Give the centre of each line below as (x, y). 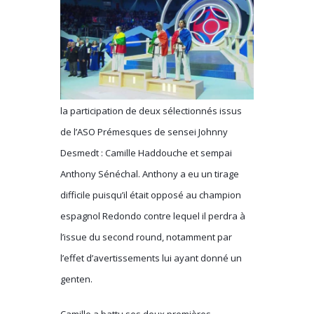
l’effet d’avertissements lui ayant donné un (151, 258)
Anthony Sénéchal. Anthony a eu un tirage (150, 173)
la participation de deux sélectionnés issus (151, 110)
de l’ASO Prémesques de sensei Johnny (144, 131)
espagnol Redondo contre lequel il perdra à (153, 216)
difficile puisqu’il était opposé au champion (151, 194)
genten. (77, 279)
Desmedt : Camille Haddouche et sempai (146, 152)
